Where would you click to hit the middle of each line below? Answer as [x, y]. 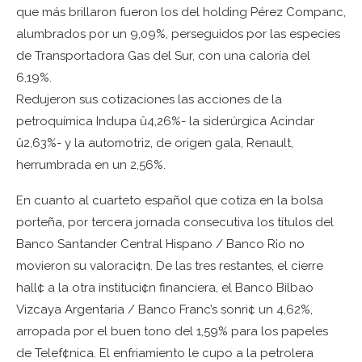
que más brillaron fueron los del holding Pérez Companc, [181, 12]
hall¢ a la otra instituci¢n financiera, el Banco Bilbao [165, 288]
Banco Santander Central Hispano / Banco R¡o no [160, 244]
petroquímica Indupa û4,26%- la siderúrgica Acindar [165, 121]
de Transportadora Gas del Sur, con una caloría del [163, 56]
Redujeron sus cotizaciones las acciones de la [149, 99]
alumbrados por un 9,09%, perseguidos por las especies [178, 34]
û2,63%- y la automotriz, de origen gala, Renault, [155, 143]
